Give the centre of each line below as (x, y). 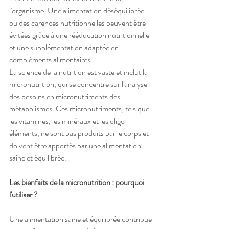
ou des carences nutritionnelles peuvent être (78, 23)
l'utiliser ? (24, 195)
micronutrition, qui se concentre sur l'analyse (79, 84)
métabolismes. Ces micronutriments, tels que (80, 109)
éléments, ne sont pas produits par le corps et (80, 133)
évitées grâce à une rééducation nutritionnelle (80, 35)
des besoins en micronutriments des (65, 97)
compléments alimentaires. (51, 60)
